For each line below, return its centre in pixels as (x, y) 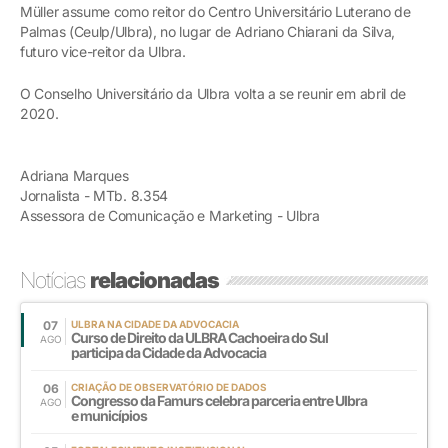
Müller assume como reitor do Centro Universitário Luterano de (215, 11)
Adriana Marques (74, 175)
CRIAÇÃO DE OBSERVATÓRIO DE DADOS (169, 386)
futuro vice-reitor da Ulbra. (105, 51)
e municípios (109, 415)
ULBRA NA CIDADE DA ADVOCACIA (155, 323)
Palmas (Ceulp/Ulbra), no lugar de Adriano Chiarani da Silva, (208, 31)
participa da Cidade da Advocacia (168, 352)
